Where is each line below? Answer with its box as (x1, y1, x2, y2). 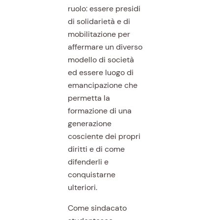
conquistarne (67, 169, 115, 180)
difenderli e (67, 156, 109, 167)
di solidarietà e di (67, 16, 130, 27)
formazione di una (67, 105, 132, 116)
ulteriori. (67, 182, 97, 192)
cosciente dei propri (67, 131, 140, 141)
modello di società (67, 54, 134, 65)
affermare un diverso (67, 41, 142, 52)
